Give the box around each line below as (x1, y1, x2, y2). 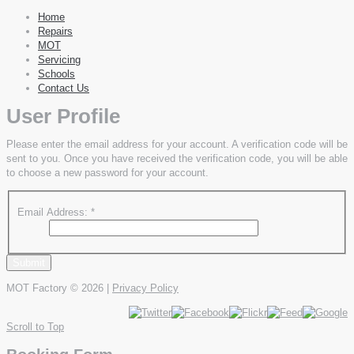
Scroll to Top (6, 321, 64, 333)
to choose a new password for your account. (6, 166, 209, 179)
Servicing (38, 54, 81, 66)
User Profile (6, 104, 120, 129)
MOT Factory (6, 282, 70, 295)
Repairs (38, 25, 73, 37)
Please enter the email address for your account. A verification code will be (6, 137, 348, 150)
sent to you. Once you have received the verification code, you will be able (6, 152, 348, 164)
